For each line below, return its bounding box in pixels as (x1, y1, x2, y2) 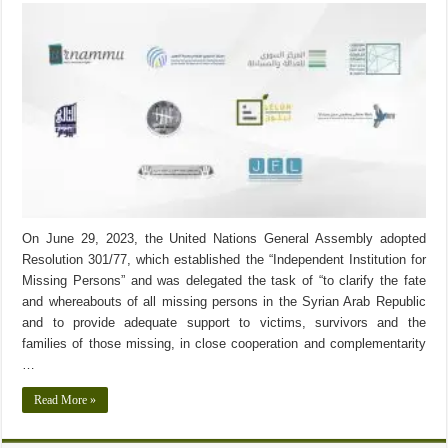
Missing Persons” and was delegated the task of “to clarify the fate (22, 272, 426, 288)
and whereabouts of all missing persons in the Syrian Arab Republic (22, 293, 426, 309)
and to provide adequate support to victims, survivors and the (22, 314, 426, 330)
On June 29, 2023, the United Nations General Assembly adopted (22, 230, 426, 246)
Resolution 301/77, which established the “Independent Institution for (22, 251, 426, 267)
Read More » (34, 392, 97, 407)
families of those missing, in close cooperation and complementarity (22, 335, 426, 351)
